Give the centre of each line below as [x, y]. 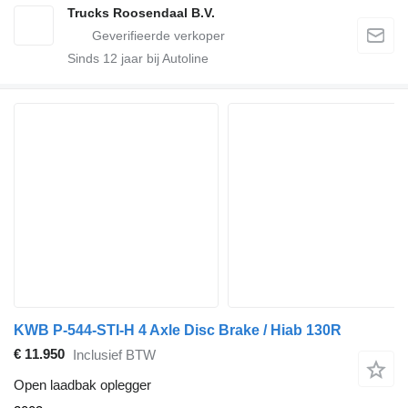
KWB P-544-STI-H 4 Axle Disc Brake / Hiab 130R [178, 330]
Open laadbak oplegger [82, 384]
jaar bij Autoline [163, 58]
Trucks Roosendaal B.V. [141, 12]
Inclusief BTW [114, 355]
